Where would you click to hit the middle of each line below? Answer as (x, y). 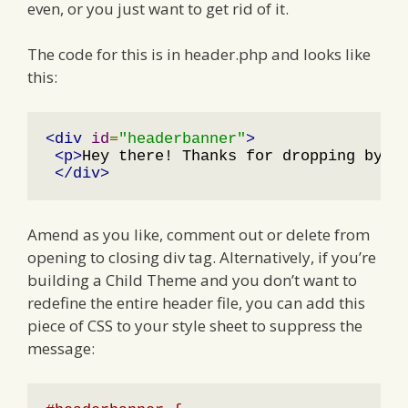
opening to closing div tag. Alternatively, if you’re (202, 258)
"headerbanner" (182, 138)
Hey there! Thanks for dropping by (237, 156)
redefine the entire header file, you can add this (196, 303)
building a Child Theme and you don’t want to (192, 280)
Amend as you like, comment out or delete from (199, 235)
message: (61, 349)
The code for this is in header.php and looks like (199, 55)
